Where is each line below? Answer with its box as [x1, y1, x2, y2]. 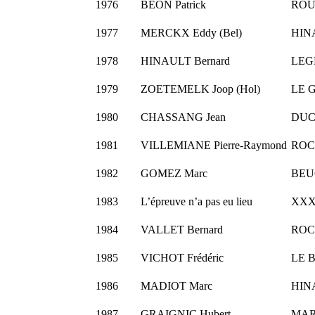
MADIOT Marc [140, 280, 212, 292]
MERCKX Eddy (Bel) [140, 27, 242, 39]
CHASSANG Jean [140, 111, 226, 124]
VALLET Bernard [140, 224, 223, 236]
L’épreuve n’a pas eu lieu [140, 195, 252, 208]
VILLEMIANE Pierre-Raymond [140, 139, 287, 152]
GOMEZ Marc [140, 167, 207, 180]
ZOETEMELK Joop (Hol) [140, 83, 260, 96]
